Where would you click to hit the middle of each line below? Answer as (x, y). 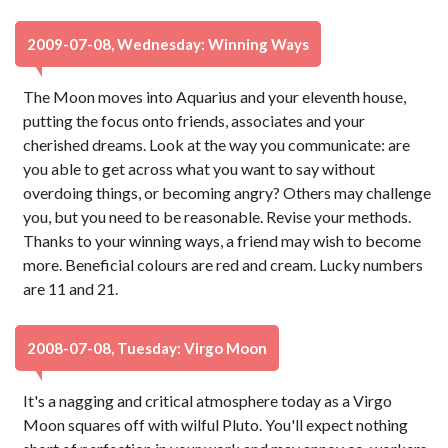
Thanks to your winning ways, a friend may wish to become (222, 240)
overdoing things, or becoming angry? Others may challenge (227, 192)
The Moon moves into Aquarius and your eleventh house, (215, 96)
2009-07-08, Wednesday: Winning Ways (168, 44)
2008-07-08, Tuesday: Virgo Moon (147, 348)
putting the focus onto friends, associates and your (194, 120)
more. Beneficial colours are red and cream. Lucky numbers (223, 264)
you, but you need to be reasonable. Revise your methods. (217, 216)
